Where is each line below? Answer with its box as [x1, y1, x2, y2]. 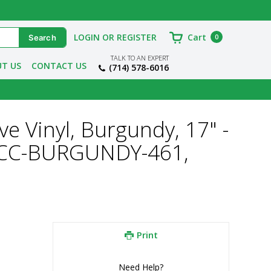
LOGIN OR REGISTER [74, 31, 157, 43]
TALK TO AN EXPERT [110, 53, 169, 62]
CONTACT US [31, 60, 87, 71]
